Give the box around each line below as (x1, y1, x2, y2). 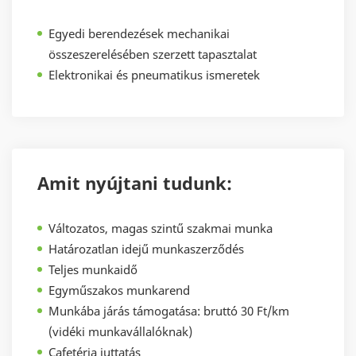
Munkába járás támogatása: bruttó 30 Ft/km (48, 303, 289, 319)
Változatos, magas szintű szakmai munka (48, 220, 273, 237)
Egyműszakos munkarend (48, 282, 190, 299)
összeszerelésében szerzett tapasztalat (48, 46, 257, 63)
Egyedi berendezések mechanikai (48, 25, 230, 42)
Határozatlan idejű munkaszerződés (48, 241, 244, 257)
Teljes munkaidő (48, 261, 137, 278)
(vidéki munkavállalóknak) (48, 323, 192, 340)
